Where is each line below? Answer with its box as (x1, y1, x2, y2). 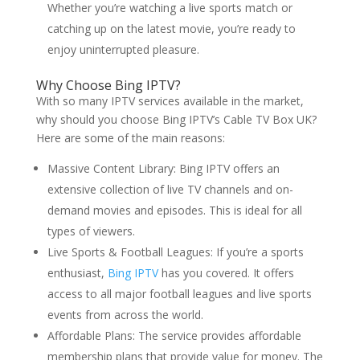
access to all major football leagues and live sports (47, 286, 312, 301)
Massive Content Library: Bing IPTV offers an (47, 161, 280, 176)
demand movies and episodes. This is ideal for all (47, 202, 302, 218)
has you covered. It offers (157, 265, 294, 280)
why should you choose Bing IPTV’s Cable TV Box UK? (35, 112, 317, 127)
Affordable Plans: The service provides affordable (47, 328, 301, 343)
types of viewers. (47, 223, 135, 239)
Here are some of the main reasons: (35, 130, 225, 145)
